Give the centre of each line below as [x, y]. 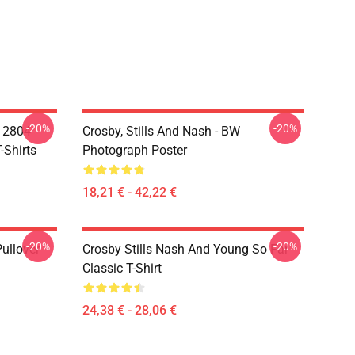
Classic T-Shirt [122, 268]
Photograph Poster [135, 150]
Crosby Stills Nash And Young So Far [185, 249]
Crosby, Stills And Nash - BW [161, 131]
